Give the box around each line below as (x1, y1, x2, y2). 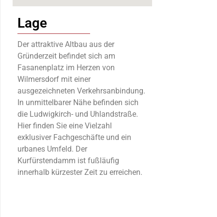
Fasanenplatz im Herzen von (17, 62, 115, 72)
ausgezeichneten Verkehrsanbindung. (17, 86, 145, 95)
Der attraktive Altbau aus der (17, 39, 114, 49)
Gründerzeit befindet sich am (17, 51, 115, 61)
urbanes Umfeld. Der (17, 144, 87, 154)
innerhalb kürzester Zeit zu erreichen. (17, 167, 142, 177)
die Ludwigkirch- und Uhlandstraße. (17, 109, 138, 119)
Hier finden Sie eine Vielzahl (17, 121, 112, 130)
